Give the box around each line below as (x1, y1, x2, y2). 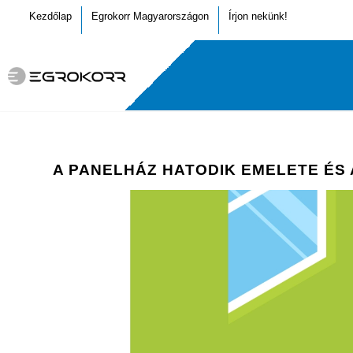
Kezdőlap (29, 10, 72, 22)
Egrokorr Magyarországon (91, 10, 209, 22)
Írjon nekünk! (229, 10, 288, 22)
